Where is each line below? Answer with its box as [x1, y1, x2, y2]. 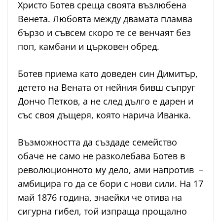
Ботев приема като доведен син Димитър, [18, 68, 198, 80]
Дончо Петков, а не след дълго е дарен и [18, 95, 193, 108]
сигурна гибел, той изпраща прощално [18, 205, 187, 218]
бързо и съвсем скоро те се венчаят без [18, 27, 191, 39]
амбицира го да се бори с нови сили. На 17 [18, 178, 203, 190]
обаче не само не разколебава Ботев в [18, 150, 185, 162]
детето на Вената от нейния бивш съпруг [18, 81, 195, 94]
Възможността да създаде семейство [18, 136, 177, 148]
